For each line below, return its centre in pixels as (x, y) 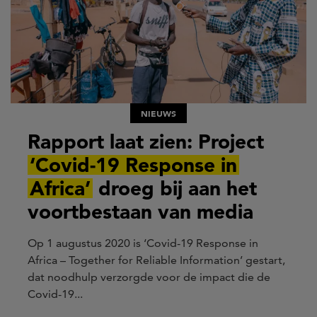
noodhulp (73, 277)
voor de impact (197, 277)
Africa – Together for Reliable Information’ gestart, (156, 260)
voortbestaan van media (140, 212)
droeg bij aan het (174, 189)
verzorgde (128, 277)
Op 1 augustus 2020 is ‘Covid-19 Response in (143, 243)
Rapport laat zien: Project (146, 142)
